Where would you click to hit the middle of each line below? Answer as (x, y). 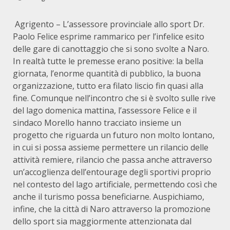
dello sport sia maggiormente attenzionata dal (102, 221)
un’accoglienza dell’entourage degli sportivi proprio (112, 172)
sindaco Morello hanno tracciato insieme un (97, 123)
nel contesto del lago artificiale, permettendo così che (115, 184)
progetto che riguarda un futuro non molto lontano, (114, 135)
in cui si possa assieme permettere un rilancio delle (111, 147)
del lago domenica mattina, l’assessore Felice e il (105, 110)
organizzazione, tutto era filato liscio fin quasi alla (108, 86)
